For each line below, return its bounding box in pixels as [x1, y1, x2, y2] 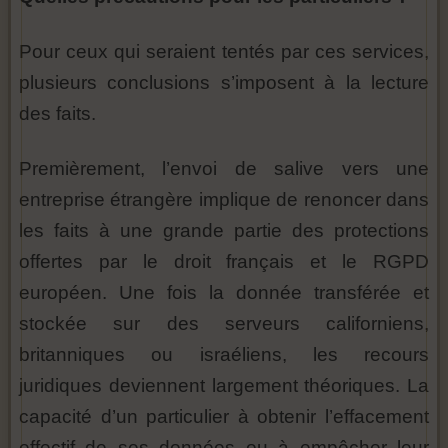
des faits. [19, 103, 96, 124]
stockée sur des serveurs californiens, [19, 313, 429, 334]
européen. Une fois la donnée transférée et [19, 282, 429, 303]
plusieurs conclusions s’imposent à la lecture [19, 72, 429, 93]
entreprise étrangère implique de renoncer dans [19, 189, 429, 210]
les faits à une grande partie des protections [19, 220, 429, 241]
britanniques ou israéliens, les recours [19, 344, 429, 365]
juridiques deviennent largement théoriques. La [19, 375, 429, 396]
